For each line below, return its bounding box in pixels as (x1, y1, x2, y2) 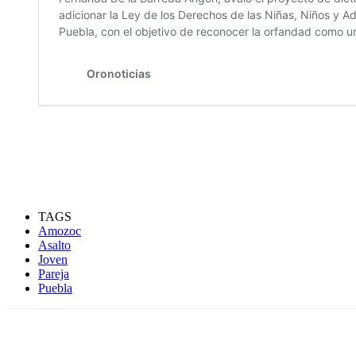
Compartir (67, 336, 112, 349)
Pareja (38, 267, 69, 281)
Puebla (38, 281, 72, 296)
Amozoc (38, 224, 81, 238)
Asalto (38, 238, 71, 253)
